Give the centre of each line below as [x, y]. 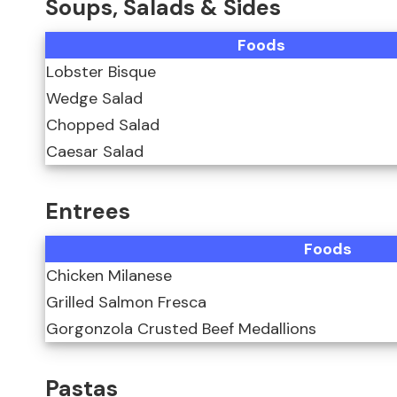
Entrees [88, 211]
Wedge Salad [94, 99]
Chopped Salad [103, 125]
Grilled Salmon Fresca [126, 303]
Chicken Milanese [109, 276]
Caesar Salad [95, 152]
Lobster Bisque [101, 72]
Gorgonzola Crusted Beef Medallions [181, 329]
